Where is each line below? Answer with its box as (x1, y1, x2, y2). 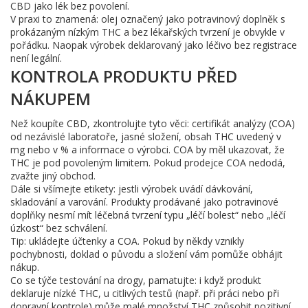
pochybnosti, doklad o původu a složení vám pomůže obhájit (10, 247, 283, 261)
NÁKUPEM (10, 87, 91, 110)
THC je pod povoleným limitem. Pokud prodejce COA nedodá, (10, 156, 285, 169)
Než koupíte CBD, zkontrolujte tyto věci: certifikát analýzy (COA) (10, 117, 295, 130)
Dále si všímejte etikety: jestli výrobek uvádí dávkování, (10, 182, 253, 195)
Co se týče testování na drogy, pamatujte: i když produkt (10, 274, 261, 287)
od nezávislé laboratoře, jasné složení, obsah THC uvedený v (10, 130, 281, 143)
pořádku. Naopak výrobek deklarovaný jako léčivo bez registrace (10, 38, 297, 52)
